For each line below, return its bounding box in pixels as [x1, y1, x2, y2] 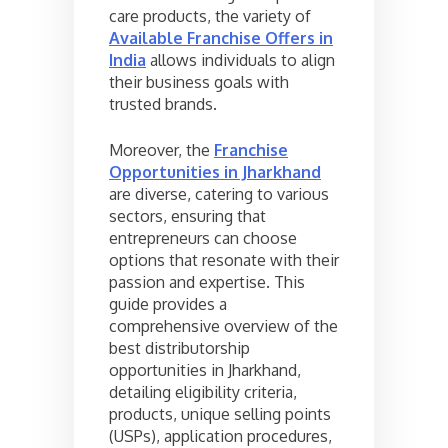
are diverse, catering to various [109, 183, 329, 204]
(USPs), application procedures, [109, 425, 332, 446]
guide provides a [109, 293, 227, 314]
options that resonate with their [109, 249, 339, 270]
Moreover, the [109, 139, 214, 160]
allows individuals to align [146, 49, 335, 70]
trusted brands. [109, 93, 217, 114]
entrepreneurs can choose [109, 227, 297, 248]
